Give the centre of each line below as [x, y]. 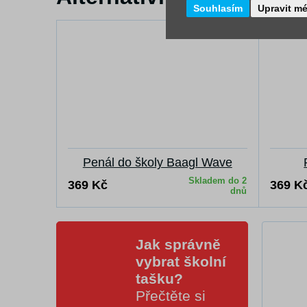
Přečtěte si [171, 296]
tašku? [159, 279]
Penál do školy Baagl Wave [157, 162]
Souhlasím [218, 8]
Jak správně [178, 244]
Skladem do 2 [218, 181]
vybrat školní [181, 261]
